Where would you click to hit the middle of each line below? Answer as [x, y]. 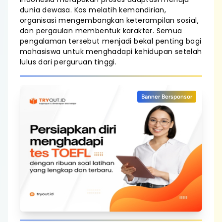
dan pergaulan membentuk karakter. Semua [101, 31]
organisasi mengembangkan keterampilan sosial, [109, 20]
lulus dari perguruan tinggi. [68, 62]
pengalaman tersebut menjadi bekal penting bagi [111, 41]
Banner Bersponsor [167, 97]
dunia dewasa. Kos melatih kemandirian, [93, 10]
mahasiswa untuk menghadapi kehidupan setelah [111, 52]
